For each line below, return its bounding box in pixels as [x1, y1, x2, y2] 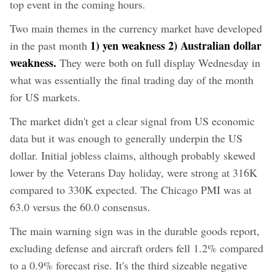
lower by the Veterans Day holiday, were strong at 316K [10, 165, 257, 180]
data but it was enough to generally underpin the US [10, 130, 242, 145]
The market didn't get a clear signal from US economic [10, 113, 255, 128]
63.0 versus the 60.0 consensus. [10, 199, 150, 214]
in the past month [10, 37, 90, 53]
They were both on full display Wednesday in [56, 55, 260, 70]
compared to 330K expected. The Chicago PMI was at [10, 182, 252, 197]
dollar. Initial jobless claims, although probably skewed [10, 147, 255, 163]
